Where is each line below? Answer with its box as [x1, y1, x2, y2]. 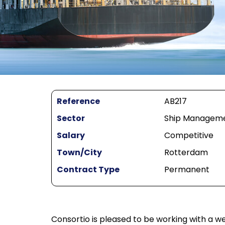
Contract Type [57, 164, 120, 176]
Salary [57, 130, 85, 142]
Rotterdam [164, 147, 208, 159]
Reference [57, 95, 100, 107]
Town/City [57, 147, 102, 159]
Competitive [164, 130, 213, 142]
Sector [57, 113, 85, 125]
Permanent [164, 164, 209, 176]
